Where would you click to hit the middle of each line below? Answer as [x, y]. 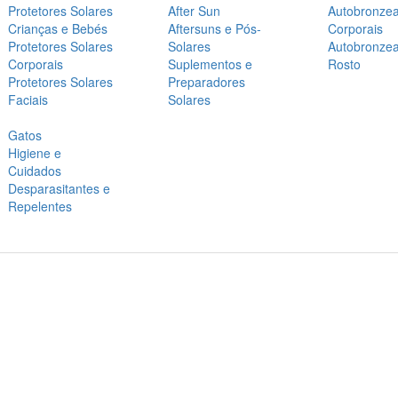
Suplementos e [210, 64]
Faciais [28, 99]
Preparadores [207, 82]
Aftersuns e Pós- [215, 28]
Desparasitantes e [59, 188]
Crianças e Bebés [58, 28]
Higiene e [35, 153]
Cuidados [35, 171]
